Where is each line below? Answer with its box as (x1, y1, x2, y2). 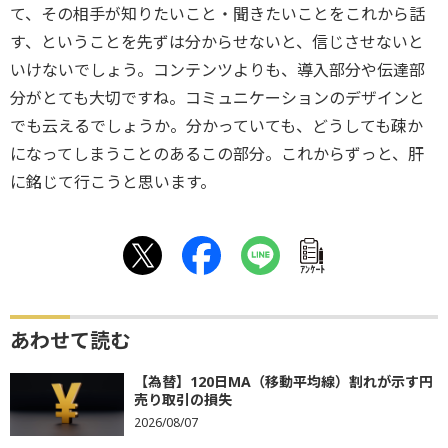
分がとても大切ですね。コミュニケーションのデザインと (10, 87, 425, 109)
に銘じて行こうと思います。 (10, 171, 216, 193)
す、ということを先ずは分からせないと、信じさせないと (10, 31, 424, 53)
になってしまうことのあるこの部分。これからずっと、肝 (10, 143, 424, 165)
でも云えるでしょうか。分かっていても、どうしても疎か (10, 115, 423, 137)
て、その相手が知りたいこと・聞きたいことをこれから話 (10, 3, 425, 25)
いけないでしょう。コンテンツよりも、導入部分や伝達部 (10, 59, 425, 81)
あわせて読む (10, 327, 130, 354)
